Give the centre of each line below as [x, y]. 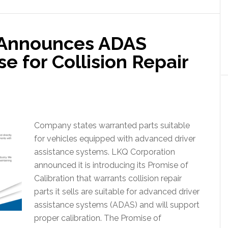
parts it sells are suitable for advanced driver [117, 192]
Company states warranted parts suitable [112, 125]
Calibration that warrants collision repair [108, 178]
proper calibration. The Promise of [98, 218]
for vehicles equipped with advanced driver [115, 139]
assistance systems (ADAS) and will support [117, 205]
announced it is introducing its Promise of [111, 165]
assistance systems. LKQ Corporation [105, 152]
